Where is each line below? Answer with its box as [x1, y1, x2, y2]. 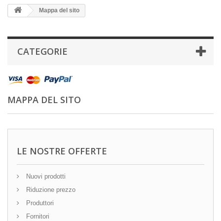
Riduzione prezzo [24, 186, 75, 193]
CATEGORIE [17, 45, 68, 57]
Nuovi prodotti [24, 173, 66, 180]
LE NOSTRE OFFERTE [17, 145, 107, 157]
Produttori [24, 199, 54, 207]
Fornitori [24, 213, 49, 220]
